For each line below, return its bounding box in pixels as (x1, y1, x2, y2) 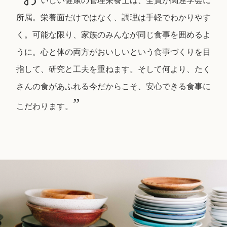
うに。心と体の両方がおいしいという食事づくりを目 (16, 47, 211, 56)
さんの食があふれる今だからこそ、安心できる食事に (16, 82, 211, 91)
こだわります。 (16, 101, 73, 110)
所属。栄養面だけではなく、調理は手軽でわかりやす (16, 13, 211, 22)
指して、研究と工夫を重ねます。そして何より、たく (16, 64, 211, 73)
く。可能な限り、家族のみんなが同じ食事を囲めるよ (16, 30, 211, 39)
